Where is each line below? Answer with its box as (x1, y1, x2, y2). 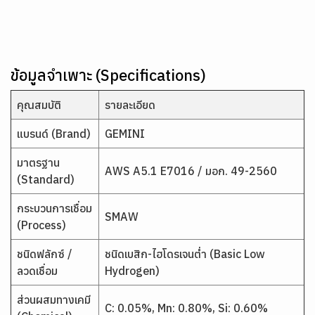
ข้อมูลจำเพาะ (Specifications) (11, 65, 206, 85)
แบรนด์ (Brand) (17, 127, 91, 141)
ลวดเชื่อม (17, 264, 58, 278)
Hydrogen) (105, 264, 160, 278)
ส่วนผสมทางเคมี (17, 292, 91, 307)
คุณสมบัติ (17, 98, 61, 112)
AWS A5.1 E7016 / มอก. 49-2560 (105, 164, 277, 178)
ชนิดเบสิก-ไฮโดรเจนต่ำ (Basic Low (105, 247, 265, 261)
